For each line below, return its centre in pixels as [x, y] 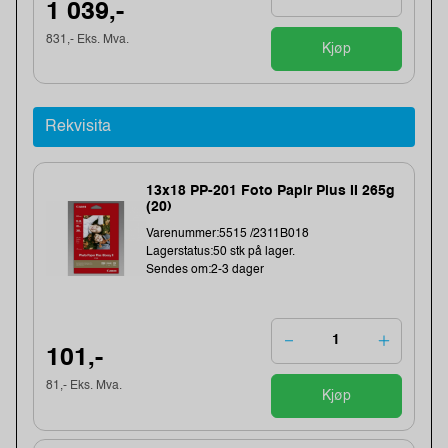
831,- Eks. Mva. [88, 39]
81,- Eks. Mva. [84, 386]
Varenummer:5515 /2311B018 [228, 233]
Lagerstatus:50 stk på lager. [221, 251]
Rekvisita [78, 127]
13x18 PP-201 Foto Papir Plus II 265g [271, 190]
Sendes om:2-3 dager [205, 269]
